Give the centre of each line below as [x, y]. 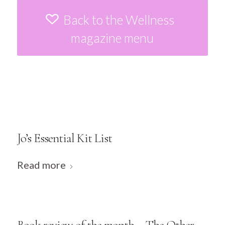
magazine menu [113, 38]
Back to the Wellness [119, 20]
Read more [41, 165]
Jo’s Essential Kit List [64, 138]
